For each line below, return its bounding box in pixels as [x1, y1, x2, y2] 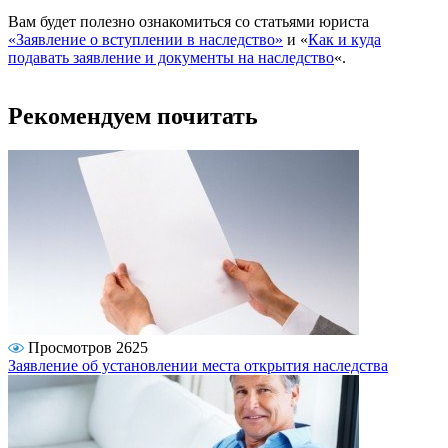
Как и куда [308, 31, 381, 49]
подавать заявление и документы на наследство [8, 49, 334, 67]
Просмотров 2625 [28, 339, 148, 357]
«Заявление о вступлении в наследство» [8, 31, 283, 49]
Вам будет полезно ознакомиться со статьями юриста [8, 13, 369, 31]
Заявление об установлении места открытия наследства [8, 357, 388, 375]
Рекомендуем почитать [8, 103, 258, 130]
